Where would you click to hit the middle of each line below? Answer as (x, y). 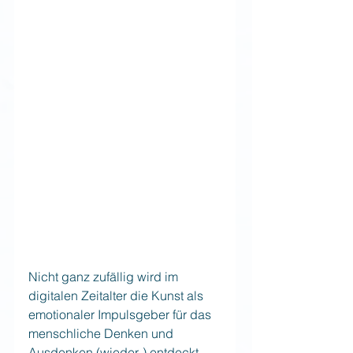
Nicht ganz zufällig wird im (105, 276)
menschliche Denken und (102, 333)
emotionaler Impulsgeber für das (121, 314)
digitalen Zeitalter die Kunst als (117, 295)
